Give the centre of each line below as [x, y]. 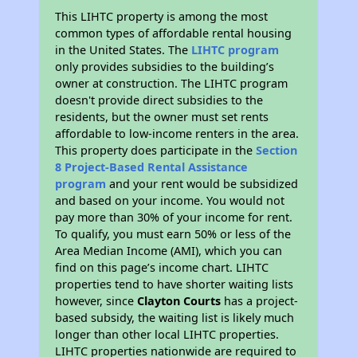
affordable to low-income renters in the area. [177, 134]
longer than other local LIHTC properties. [167, 335]
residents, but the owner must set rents [162, 117]
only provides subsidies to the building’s [165, 67]
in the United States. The [124, 50]
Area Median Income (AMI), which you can [169, 251]
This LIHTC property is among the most [162, 17]
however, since [96, 301]
